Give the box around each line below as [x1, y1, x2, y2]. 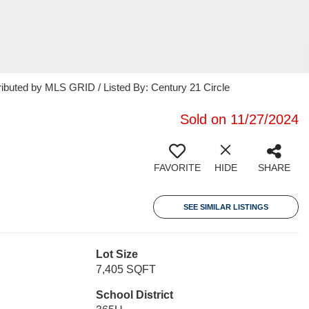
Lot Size [95, 248, 138, 260]
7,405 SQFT [95, 263, 156, 275]
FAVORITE [154, 162, 201, 173]
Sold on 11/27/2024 [180, 112, 299, 127]
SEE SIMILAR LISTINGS [183, 203, 268, 211]
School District [95, 289, 173, 301]
